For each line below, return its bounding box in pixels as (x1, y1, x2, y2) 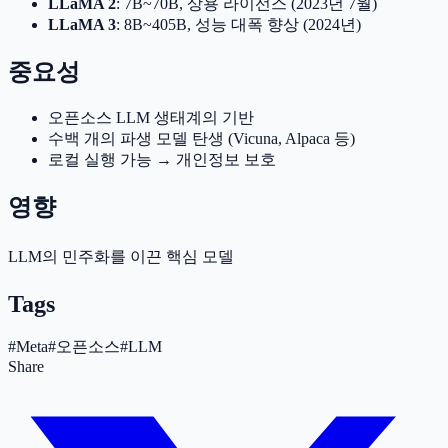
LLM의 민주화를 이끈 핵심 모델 (8, 247, 234, 265)
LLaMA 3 (48, 15, 116, 33)
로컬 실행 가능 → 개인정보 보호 (48, 150, 276, 168)
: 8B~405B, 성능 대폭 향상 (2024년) (116, 15, 361, 33)
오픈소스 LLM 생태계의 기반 (48, 108, 254, 126)
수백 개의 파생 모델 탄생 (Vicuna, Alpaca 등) (48, 129, 355, 147)
